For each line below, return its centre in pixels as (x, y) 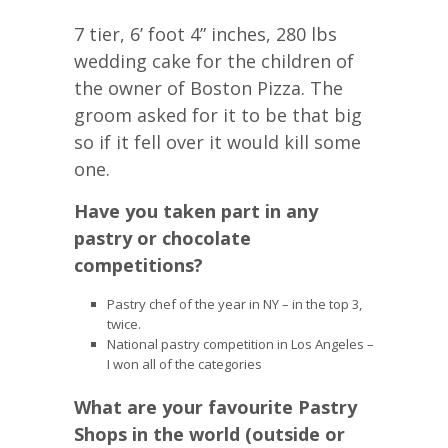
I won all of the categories (184, 364)
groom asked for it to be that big (218, 115)
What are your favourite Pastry (215, 406)
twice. (123, 324)
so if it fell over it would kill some (217, 142)
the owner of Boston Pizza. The (208, 88)
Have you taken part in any (196, 211)
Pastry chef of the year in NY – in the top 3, (234, 304)
